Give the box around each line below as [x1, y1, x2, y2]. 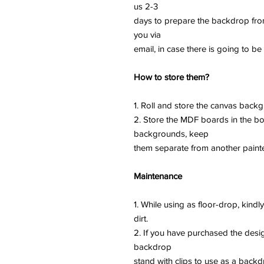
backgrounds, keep [134, 128, 209, 138]
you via [134, 29, 161, 39]
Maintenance [134, 171, 182, 181]
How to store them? [134, 72, 209, 82]
